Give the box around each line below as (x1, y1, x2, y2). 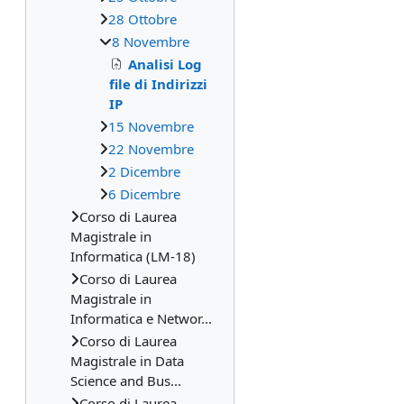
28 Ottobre (108, 10, 177, 28)
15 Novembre (108, 117, 194, 135)
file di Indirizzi (109, 75, 207, 93)
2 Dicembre (108, 162, 180, 180)
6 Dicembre (108, 185, 180, 203)
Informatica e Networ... (70, 309, 212, 327)
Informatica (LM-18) (70, 247, 196, 265)
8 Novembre (112, 32, 189, 50)
